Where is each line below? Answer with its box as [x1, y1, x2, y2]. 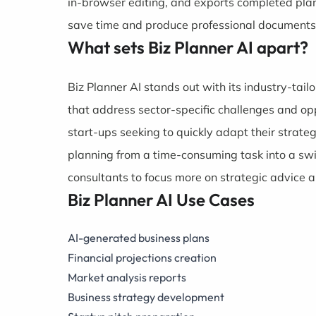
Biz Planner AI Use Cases [68, 189, 255, 210]
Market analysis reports [68, 270, 186, 284]
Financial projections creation [68, 250, 217, 265]
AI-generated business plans [68, 231, 209, 245]
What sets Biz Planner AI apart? [68, 37, 308, 58]
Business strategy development [68, 290, 224, 304]
